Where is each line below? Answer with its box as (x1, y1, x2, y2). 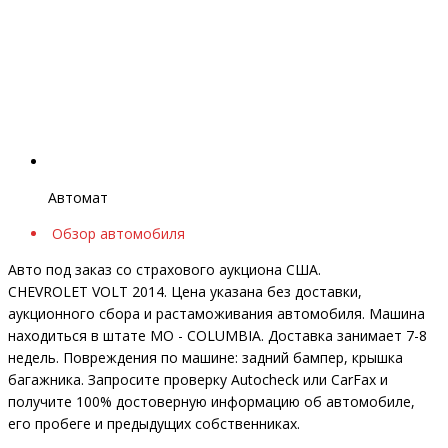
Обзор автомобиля (48, 224, 185, 244)
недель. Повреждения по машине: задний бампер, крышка (8, 348, 403, 368)
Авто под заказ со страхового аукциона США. (8, 260, 321, 280)
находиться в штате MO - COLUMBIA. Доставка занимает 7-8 (8, 326, 427, 346)
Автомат (48, 188, 108, 208)
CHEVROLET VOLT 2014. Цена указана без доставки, (8, 282, 362, 302)
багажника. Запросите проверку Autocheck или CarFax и (8, 370, 388, 390)
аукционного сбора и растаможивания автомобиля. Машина (8, 304, 425, 324)
